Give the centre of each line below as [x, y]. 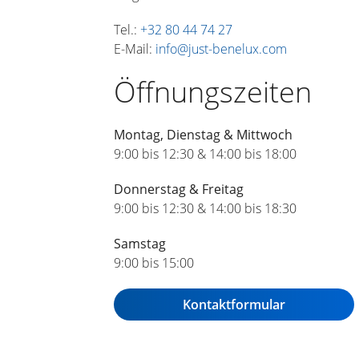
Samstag [140, 244]
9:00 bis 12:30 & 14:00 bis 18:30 [205, 208]
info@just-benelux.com [221, 49]
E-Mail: [135, 49]
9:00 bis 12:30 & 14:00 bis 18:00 [205, 154]
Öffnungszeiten [213, 92]
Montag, [140, 135]
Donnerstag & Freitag [179, 189]
